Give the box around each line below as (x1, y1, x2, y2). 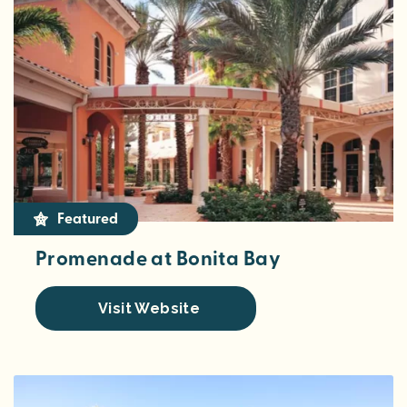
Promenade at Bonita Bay (35, 245, 282, 272)
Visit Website (98, 299, 201, 317)
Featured (56, 209, 118, 228)
